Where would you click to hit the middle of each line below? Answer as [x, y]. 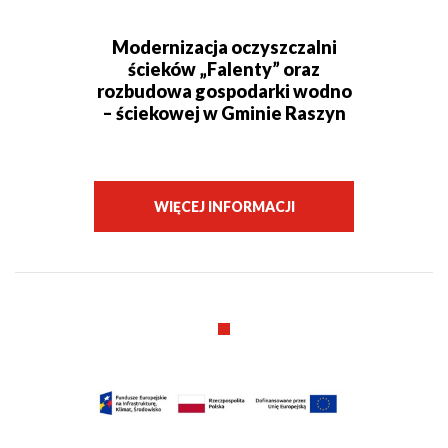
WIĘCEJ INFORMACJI [224, 207]
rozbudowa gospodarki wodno [224, 91]
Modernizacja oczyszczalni [224, 47]
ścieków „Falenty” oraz [224, 69]
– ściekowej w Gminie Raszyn [224, 113]
